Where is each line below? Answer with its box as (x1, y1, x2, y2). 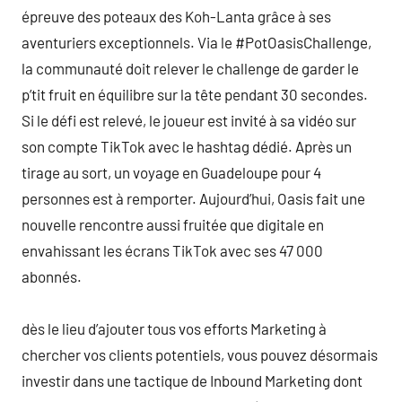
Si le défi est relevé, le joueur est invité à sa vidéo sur (22, 110, 356, 129)
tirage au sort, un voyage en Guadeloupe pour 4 (22, 162, 321, 181)
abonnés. (22, 267, 82, 285)
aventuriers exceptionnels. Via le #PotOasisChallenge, (22, 32, 371, 51)
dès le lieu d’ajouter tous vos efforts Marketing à (22, 319, 327, 337)
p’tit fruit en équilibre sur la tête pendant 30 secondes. (22, 84, 368, 103)
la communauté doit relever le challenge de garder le (22, 58, 359, 77)
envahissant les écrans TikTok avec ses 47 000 (22, 240, 323, 259)
